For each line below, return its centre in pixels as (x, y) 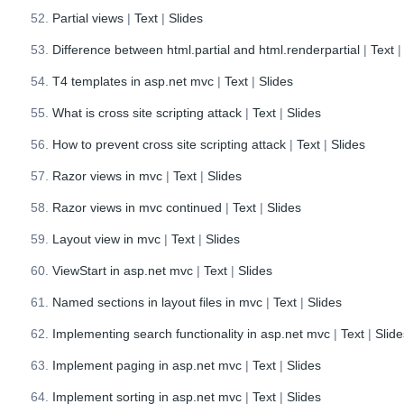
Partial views (88, 18)
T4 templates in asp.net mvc (133, 81)
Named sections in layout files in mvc (158, 302)
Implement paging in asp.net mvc (147, 365)
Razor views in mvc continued (138, 207)
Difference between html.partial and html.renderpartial (207, 49)
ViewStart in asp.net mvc (123, 270)
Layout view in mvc (107, 239)
